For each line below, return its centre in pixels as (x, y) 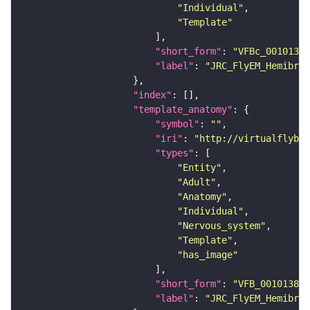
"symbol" (177, 124)
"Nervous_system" (221, 225)
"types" (174, 153)
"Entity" (199, 167)
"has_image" (208, 254)
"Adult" (197, 182)
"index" (152, 94)
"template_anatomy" (183, 109)
